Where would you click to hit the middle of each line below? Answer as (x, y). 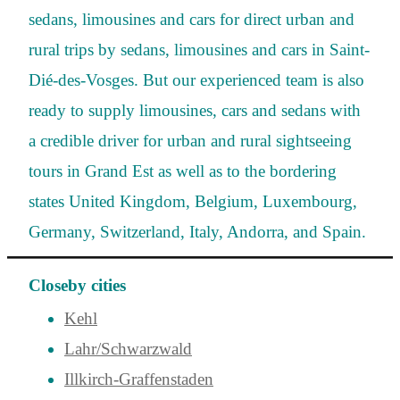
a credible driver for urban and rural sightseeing (190, 141)
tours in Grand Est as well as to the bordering (183, 171)
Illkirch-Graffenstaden (139, 379)
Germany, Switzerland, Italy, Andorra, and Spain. (197, 232)
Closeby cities (77, 285)
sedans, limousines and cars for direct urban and (192, 20)
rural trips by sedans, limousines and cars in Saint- (199, 50)
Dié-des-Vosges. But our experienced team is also (196, 80)
